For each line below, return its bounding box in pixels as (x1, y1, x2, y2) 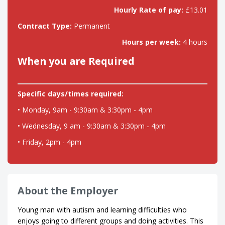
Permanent (72, 21, 110, 31)
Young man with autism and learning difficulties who (18, 205, 187, 214)
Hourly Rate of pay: (114, 5, 183, 15)
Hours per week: (122, 37, 181, 47)
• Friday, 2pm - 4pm (18, 137, 81, 147)
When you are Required (18, 54, 135, 68)
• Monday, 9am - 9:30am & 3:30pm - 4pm (18, 105, 153, 115)
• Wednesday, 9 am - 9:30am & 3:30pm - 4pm (18, 121, 166, 131)
